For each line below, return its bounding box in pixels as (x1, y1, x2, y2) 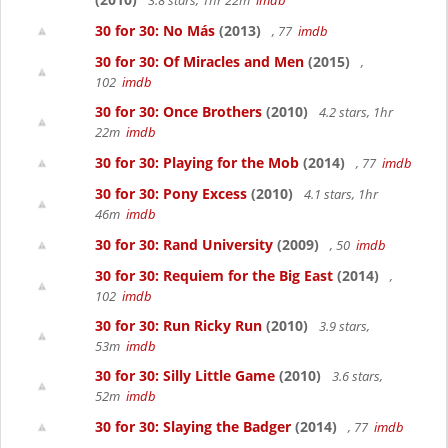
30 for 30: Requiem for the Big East (95, 266, 333, 285)
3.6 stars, (329, 367, 383, 385)
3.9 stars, (316, 317, 370, 335)
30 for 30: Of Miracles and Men (95, 52, 304, 71)
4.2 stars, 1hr (316, 103, 393, 121)
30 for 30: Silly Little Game (95, 366, 275, 385)
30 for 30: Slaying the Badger (95, 417, 291, 436)
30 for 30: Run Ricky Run (95, 316, 262, 335)
